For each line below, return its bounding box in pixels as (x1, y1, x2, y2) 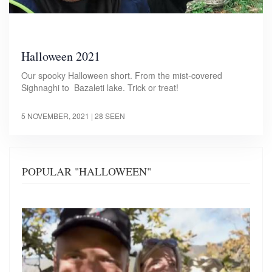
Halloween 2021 (21, 48, 100, 65)
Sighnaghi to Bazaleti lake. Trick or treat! (21, 81, 178, 94)
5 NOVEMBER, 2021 (21, 110, 89, 121)
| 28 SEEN (91, 110, 125, 121)
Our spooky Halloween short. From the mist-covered (21, 69, 222, 82)
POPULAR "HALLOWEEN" (22, 164, 151, 179)
